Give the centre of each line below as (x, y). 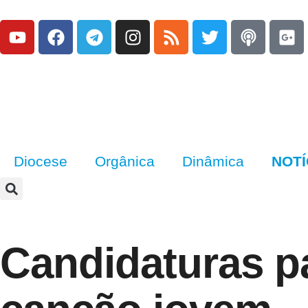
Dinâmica (213, 161)
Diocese (41, 161)
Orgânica (125, 161)
